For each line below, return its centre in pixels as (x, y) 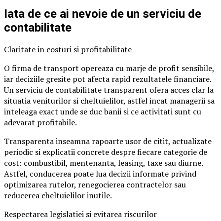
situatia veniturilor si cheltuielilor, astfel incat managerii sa (109, 101)
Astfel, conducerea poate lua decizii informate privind (100, 174)
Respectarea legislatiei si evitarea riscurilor (80, 214)
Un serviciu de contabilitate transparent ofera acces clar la (109, 90)
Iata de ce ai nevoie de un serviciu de (103, 14)
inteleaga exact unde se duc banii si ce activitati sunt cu (103, 112)
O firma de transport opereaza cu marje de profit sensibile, (109, 68)
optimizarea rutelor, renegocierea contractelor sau (95, 185)
